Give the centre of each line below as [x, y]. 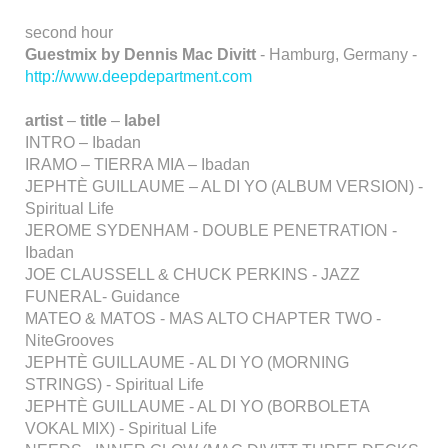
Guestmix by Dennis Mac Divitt [140, 54]
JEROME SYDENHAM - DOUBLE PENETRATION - [211, 230]
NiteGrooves [69, 340]
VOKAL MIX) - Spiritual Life [121, 428]
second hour [69, 32]
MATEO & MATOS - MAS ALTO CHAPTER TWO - [203, 318]
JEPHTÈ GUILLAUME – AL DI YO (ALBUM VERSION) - [224, 186]
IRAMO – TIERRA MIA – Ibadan [137, 164]
